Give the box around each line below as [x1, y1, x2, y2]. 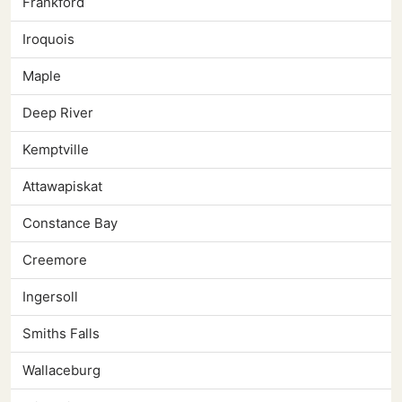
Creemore [22, 251, 87, 269]
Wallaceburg [22, 362, 100, 380]
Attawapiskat [22, 178, 102, 196]
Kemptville [22, 141, 89, 159]
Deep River [22, 104, 93, 122]
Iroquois [22, 31, 74, 48]
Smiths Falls [22, 325, 100, 343]
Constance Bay [22, 214, 118, 232]
